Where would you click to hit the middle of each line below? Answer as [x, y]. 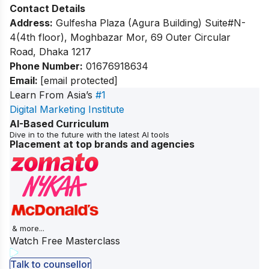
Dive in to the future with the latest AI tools [89, 134]
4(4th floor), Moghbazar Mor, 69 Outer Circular [120, 37]
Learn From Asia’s [53, 95]
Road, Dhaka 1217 [50, 51]
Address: [31, 23]
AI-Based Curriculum [59, 123]
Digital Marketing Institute [67, 109]
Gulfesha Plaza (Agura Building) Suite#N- [149, 23]
